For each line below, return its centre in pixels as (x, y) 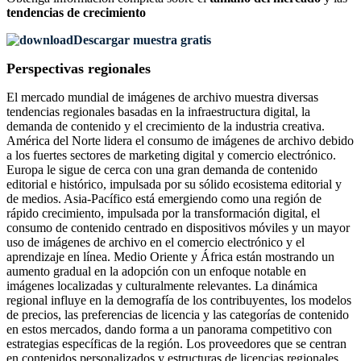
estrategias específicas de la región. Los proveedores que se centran (176, 344)
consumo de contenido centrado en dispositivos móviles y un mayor (178, 228)
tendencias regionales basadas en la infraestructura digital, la (158, 112)
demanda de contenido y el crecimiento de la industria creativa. (166, 127)
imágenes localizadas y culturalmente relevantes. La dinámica (162, 286)
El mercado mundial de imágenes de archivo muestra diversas (162, 98)
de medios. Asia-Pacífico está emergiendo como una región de (164, 199)
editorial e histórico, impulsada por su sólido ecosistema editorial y (174, 185)
